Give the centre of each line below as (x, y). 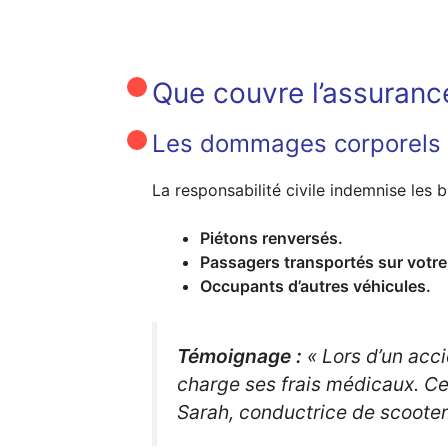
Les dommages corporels (296, 143)
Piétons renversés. (271, 238)
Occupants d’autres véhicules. (315, 286)
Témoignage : (239, 356)
